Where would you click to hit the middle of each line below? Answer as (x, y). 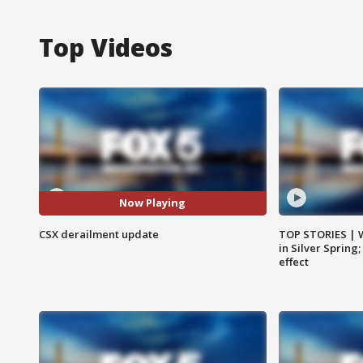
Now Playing (153, 203)
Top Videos (106, 47)
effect (293, 261)
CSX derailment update (99, 234)
